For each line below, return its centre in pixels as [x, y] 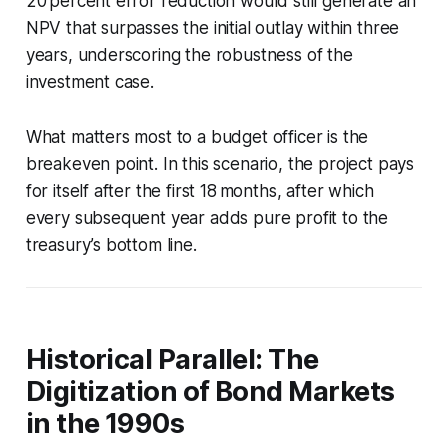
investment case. [89, 81]
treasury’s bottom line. [111, 244]
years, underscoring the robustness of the [189, 54]
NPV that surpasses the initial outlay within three [212, 27]
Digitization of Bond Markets [210, 391]
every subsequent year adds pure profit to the [207, 217]
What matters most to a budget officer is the [197, 136]
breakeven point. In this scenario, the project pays [220, 163]
